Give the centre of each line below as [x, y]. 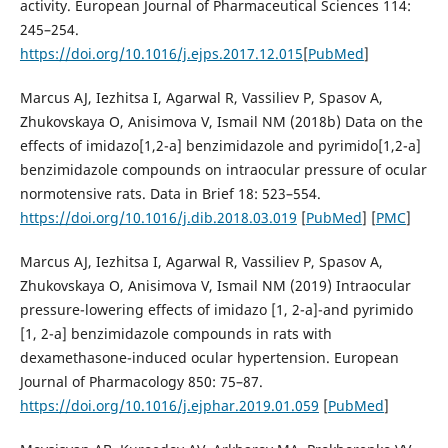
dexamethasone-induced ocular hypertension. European [209, 358]
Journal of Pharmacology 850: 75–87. [141, 382]
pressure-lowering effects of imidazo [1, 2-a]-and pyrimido [216, 310]
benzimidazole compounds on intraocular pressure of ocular [223, 170]
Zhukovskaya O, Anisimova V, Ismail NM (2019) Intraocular [215, 286]
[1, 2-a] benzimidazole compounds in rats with [175, 334]
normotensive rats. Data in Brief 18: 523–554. [170, 194]
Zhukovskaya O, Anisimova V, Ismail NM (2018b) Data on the [221, 122]
